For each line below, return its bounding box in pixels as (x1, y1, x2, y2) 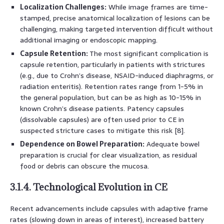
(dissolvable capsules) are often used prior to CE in (20, 113, 184, 125)
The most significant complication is (88, 47, 208, 59)
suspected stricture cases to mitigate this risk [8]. (20, 124, 185, 136)
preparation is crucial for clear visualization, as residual (20, 149, 197, 160)
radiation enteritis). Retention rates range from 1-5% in (20, 80, 203, 92)
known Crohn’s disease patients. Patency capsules (20, 102, 184, 114)
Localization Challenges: (20, 1, 106, 12)
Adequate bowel (144, 138, 199, 149)
